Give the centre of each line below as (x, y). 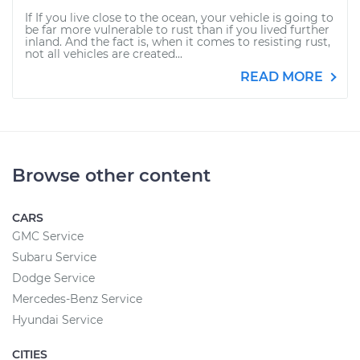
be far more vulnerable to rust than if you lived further (177, 30)
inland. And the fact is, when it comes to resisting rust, (178, 42)
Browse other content (111, 176)
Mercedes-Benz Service (77, 299)
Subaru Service (54, 257)
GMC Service (48, 236)
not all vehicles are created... (104, 54)
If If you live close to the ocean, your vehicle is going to (179, 18)
